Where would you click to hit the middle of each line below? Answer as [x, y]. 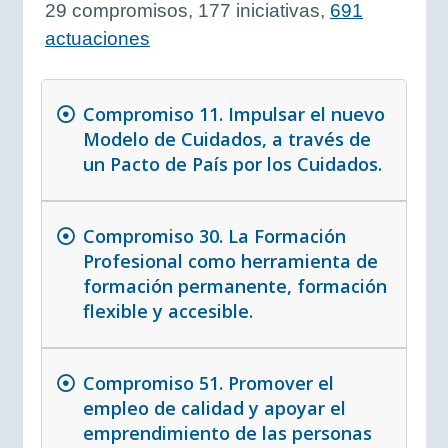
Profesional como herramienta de [230, 261]
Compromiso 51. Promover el [208, 383]
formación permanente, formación [234, 286]
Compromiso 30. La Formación [214, 236]
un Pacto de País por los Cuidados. [232, 164]
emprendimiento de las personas [227, 433]
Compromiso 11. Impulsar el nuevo [233, 114]
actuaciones [97, 38]
